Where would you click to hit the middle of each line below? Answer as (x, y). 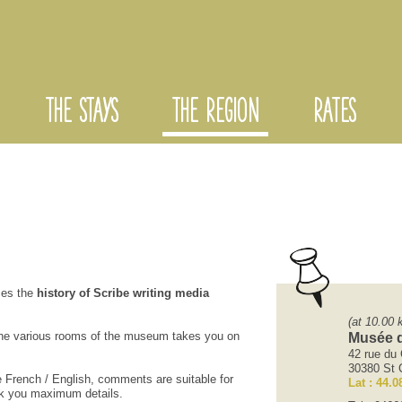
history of (63, 293)
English (71, 380)
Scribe (111, 293)
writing (152, 293)
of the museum (130, 336)
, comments (122, 380)
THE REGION (215, 114)
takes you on (206, 336)
